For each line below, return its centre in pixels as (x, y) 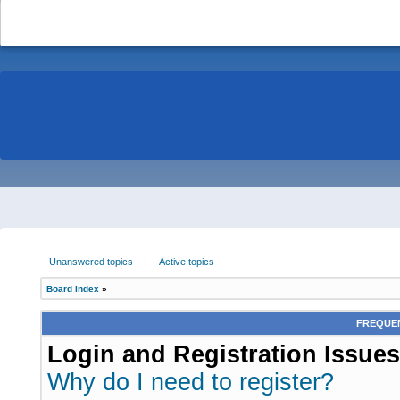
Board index (73, 289)
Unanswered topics (91, 262)
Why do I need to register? (191, 382)
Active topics (187, 262)
